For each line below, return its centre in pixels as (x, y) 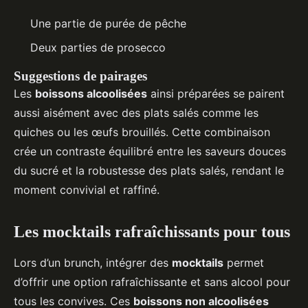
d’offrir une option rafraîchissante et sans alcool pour (152, 282)
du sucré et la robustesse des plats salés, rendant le (149, 170)
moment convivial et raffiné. (87, 189)
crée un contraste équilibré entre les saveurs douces (150, 151)
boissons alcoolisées (91, 93)
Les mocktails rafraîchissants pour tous (152, 231)
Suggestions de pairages (80, 76)
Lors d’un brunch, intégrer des (93, 262)
